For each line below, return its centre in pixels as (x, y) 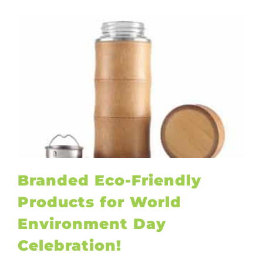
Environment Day (92, 223)
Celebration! (70, 245)
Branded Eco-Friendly (109, 180)
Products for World (100, 202)
